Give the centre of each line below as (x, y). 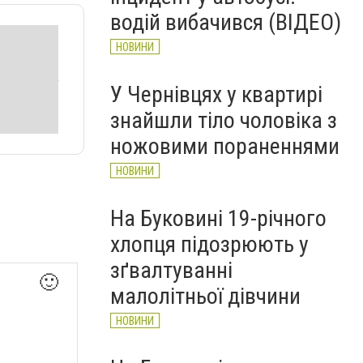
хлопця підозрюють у (209, 244)
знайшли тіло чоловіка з (224, 120)
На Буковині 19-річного (218, 218)
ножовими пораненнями (225, 146)
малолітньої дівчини (205, 296)
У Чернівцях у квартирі (216, 94)
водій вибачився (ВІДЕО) (226, 22)
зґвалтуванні (171, 270)
